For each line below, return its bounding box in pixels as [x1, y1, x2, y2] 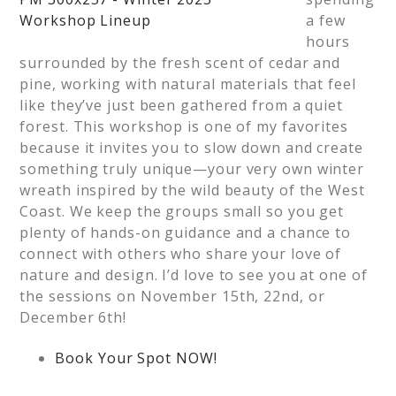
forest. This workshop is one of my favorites [19, 117, 348, 136]
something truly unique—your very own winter [19, 159, 365, 179]
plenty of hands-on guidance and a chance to [19, 223, 352, 242]
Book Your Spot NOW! [55, 348, 217, 368]
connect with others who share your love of [19, 244, 342, 263]
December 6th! [19, 308, 127, 327]
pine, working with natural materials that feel [19, 74, 356, 94]
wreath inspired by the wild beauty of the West [19, 180, 365, 200]
